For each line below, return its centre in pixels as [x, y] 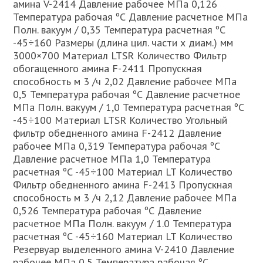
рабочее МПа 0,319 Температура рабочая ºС [117, 146]
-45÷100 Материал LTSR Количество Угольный [120, 120]
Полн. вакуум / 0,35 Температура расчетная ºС [119, 30]
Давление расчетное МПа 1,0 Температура [112, 159]
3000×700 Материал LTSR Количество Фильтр [120, 55]
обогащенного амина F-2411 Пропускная [108, 68]
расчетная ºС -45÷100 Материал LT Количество [123, 172]
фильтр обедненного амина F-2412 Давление [117, 133]
